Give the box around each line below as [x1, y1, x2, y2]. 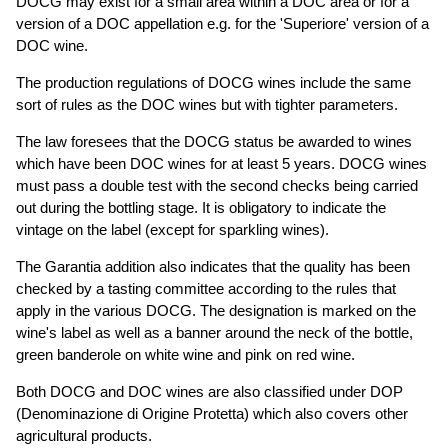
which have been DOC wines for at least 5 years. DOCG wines [16, 154, 427, 172]
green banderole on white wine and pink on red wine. [16, 345, 355, 363]
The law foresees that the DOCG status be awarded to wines [16, 132, 412, 150]
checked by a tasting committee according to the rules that [16, 279, 396, 297]
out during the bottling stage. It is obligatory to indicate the [16, 198, 386, 216]
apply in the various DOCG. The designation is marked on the [16, 301, 416, 319]
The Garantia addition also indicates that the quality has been [16, 257, 410, 275]
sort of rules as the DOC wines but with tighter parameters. [16, 95, 398, 113]
